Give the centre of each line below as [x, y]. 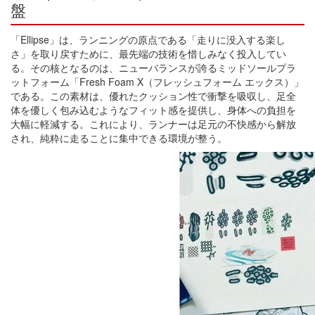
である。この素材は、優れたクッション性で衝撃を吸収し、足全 [153, 96]
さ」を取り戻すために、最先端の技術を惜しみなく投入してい [148, 54]
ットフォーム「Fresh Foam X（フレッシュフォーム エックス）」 [157, 82]
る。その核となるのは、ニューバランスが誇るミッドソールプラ [153, 68]
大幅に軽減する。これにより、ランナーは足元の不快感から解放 [153, 124]
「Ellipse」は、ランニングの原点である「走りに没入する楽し [148, 40]
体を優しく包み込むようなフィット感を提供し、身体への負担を [153, 110]
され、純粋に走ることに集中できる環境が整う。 [119, 138]
